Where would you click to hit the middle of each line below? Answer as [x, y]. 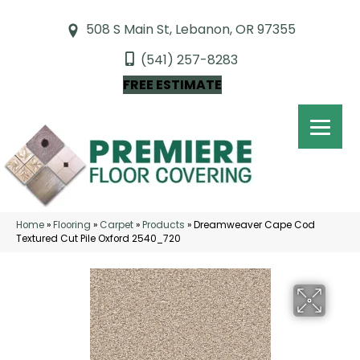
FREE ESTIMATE [172, 85]
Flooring [72, 225]
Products [164, 225]
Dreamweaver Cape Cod [254, 225]
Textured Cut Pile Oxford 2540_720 [98, 239]
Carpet [117, 225]
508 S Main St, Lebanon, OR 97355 [191, 29]
